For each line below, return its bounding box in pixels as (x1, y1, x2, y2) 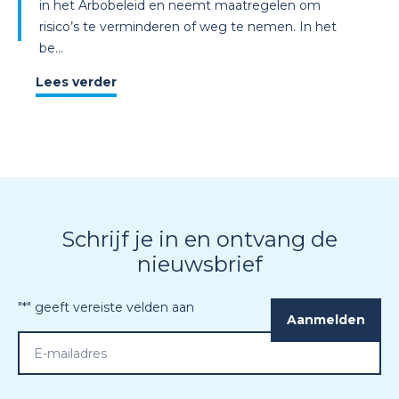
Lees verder (36, 74, 117, 91)
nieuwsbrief (136, 251, 263, 278)
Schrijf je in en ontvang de (61, 226, 338, 253)
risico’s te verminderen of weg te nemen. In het (39, 19, 337, 36)
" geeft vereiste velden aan (27, 299, 194, 316)
